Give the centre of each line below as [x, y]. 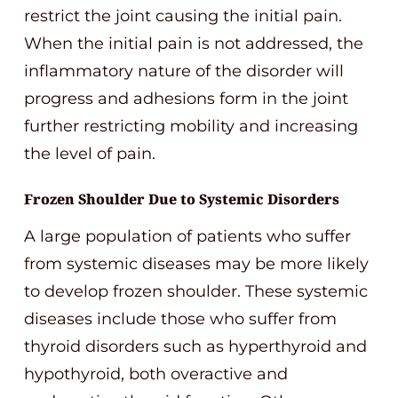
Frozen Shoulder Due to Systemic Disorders [182, 199]
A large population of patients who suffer [187, 236]
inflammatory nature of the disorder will [184, 71]
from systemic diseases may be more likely [196, 264]
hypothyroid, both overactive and [156, 374]
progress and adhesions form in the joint [186, 99]
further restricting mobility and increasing [191, 126]
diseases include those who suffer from [180, 319]
